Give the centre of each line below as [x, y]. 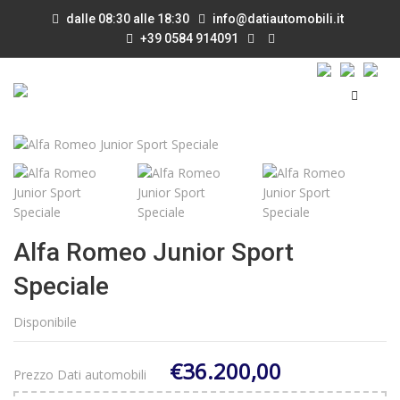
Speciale [61, 286]
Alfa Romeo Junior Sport [154, 252]
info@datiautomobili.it [278, 19]
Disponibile [45, 322]
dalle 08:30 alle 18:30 [126, 19]
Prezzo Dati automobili [80, 375]
